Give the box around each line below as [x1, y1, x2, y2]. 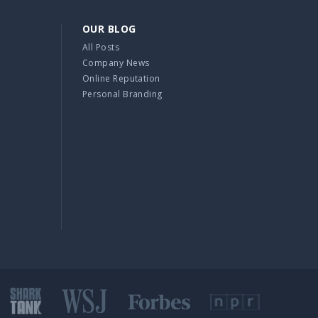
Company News [82, 57, 150, 69]
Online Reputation [82, 72, 160, 84]
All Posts [82, 41, 120, 53]
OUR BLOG [82, 22, 136, 35]
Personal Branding [82, 88, 163, 100]
